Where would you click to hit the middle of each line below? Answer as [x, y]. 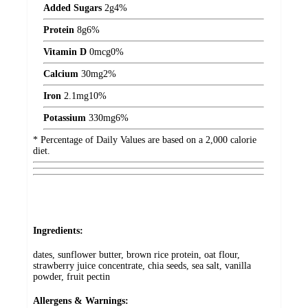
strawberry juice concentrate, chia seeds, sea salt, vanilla [142, 266]
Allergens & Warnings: [81, 300]
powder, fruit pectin [71, 277]
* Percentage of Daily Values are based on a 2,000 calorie [145, 140]
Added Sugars [73, 8]
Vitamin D [65, 52]
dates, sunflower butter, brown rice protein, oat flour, [136, 255]
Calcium [61, 74]
